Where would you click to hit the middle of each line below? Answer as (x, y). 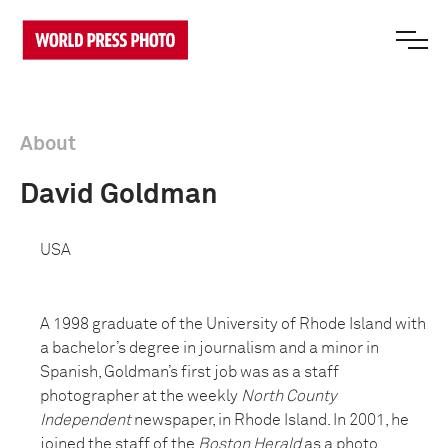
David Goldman (119, 195)
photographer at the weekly (140, 396)
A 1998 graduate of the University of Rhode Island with (233, 324)
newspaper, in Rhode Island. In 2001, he (270, 420)
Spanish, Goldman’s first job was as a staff (189, 372)
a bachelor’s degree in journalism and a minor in (209, 348)
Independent (85, 420)
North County (289, 396)
